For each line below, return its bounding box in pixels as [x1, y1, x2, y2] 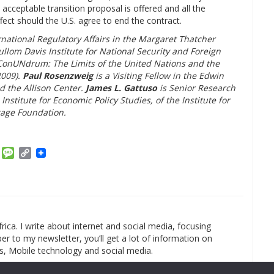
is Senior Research [157, 82, 235, 94]
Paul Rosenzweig [23, 70, 93, 81]
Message [14, 146, 56, 160]
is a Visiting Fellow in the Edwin [93, 70, 224, 81]
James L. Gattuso [86, 82, 157, 94]
